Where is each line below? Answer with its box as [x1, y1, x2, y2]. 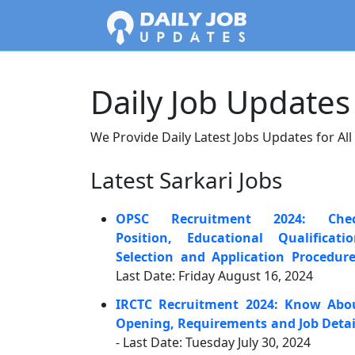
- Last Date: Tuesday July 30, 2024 [116, 334, 311, 351]
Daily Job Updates [90, 80, 350, 124]
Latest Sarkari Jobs [90, 165, 282, 195]
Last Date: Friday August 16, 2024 [116, 267, 313, 284]
